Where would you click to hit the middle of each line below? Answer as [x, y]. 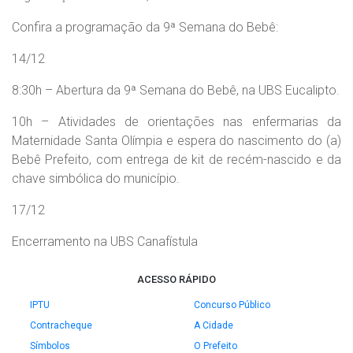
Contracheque [61, 325]
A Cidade [214, 325]
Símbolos [50, 346]
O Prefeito [216, 346]
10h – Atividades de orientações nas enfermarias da [176, 122]
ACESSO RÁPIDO [176, 279]
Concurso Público [232, 305]
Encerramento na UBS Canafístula [105, 242]
